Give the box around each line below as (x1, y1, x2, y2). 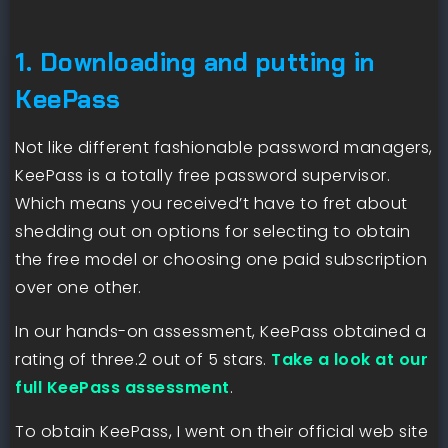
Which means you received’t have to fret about (15, 191, 408, 215)
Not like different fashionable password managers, (15, 135, 433, 159)
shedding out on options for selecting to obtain (15, 219, 411, 243)
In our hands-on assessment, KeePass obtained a (15, 319, 426, 343)
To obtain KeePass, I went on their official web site (15, 419, 428, 443)
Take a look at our (271, 347, 428, 371)
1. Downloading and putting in (15, 45, 375, 79)
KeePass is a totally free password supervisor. (15, 163, 390, 187)
